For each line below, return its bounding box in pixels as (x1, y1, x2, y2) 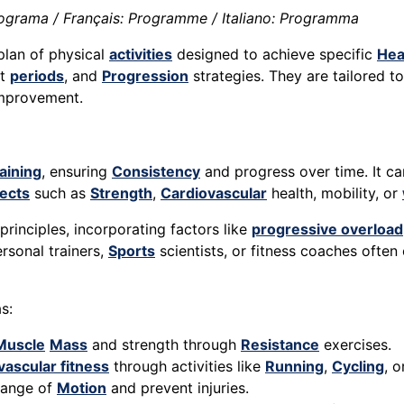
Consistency (112, 162, 200, 181)
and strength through (87, 335, 241, 354)
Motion (57, 379, 106, 398)
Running (265, 357, 324, 376)
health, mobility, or (267, 184, 402, 203)
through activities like (109, 357, 265, 376)
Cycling (332, 357, 384, 376)
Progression (102, 67, 188, 86)
